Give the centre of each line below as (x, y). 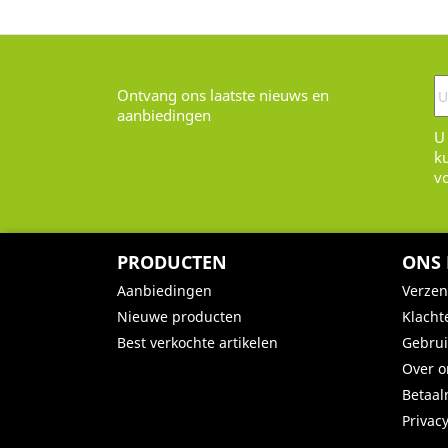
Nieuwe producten (179, 317)
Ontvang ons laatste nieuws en (223, 95)
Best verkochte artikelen (197, 343)
